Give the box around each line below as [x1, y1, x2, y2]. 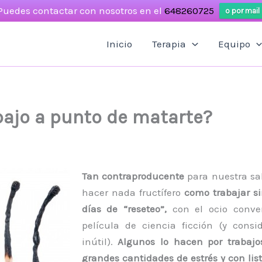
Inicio [106, 38, 133, 50]
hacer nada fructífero [81, 187, 184, 198]
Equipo [218, 38, 250, 50]
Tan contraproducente [81, 170, 184, 182]
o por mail [225, 6, 260, 15]
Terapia [152, 38, 187, 50]
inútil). [81, 236, 118, 247]
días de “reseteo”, [81, 203, 167, 215]
